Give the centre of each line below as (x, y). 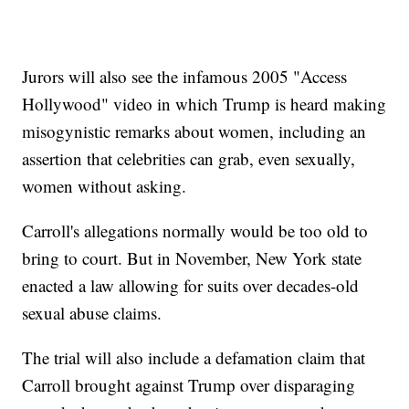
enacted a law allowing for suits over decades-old (191, 286)
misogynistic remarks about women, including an (194, 131)
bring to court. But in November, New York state (192, 258)
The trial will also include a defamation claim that (194, 358)
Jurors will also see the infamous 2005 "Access (185, 77)
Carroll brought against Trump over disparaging (189, 385)
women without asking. (105, 186)
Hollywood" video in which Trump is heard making (204, 104)
